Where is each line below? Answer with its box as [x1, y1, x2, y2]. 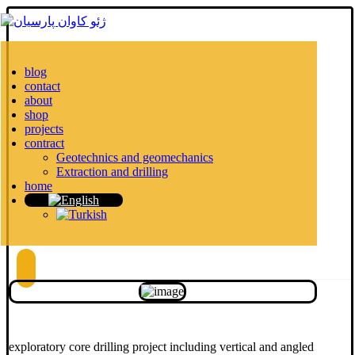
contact [25, 79, 60, 93]
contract [25, 136, 64, 150]
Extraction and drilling [56, 165, 168, 178]
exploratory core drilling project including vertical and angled [9, 340, 314, 353]
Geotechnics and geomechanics [56, 151, 213, 164]
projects [25, 122, 63, 136]
